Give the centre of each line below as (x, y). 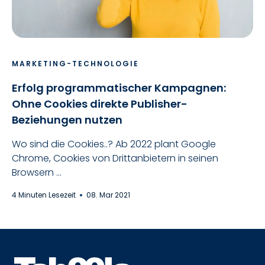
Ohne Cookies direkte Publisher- (100, 104)
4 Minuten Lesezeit (45, 195)
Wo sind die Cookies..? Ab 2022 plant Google (114, 144)
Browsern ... (37, 172)
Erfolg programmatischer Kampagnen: (119, 88)
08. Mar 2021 (108, 195)
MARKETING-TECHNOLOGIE (75, 64)
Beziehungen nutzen (67, 120)
